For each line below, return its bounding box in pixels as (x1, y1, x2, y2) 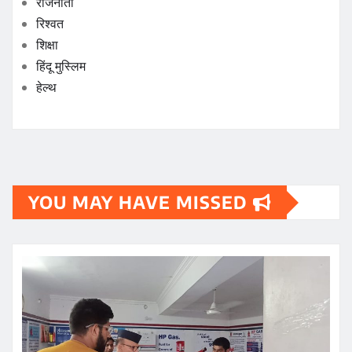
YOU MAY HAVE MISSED (28, 191, 253, 214)
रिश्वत (36, 15, 64, 33)
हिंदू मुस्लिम (36, 57, 86, 75)
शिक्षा (36, 36, 58, 54)
